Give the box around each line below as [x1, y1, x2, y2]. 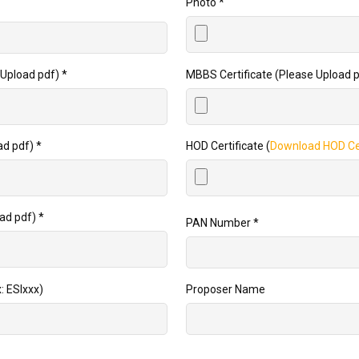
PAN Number [186, 216, 254, 230]
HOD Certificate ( [186, 139, 271, 153]
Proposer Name [186, 283, 266, 296]
